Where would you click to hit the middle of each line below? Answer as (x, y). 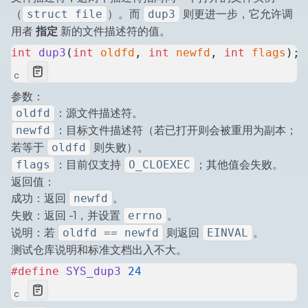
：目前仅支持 (89, 165)
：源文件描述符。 (99, 113)
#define (35, 272)
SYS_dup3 (90, 272)
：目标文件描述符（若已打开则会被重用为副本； (176, 130)
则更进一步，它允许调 (236, 14)
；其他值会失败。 (239, 165)
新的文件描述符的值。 (114, 31)
